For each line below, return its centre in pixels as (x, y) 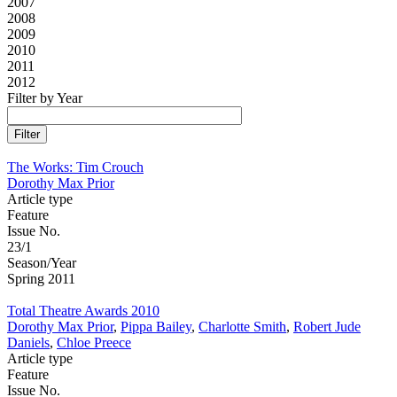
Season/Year (42, 263)
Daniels (28, 343)
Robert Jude (327, 327)
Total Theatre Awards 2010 (83, 311)
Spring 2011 (41, 279)
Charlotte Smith (242, 327)
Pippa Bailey (156, 327)
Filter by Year (45, 98)
